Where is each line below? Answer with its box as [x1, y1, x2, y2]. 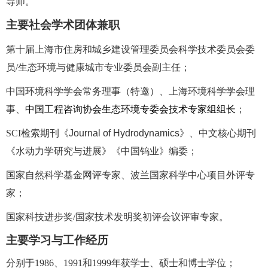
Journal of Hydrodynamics [69, 127, 179, 138]
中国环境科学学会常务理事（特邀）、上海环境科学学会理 [6, 86, 255, 96]
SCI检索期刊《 [6, 127, 69, 138]
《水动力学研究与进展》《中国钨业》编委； [6, 145, 197, 156]
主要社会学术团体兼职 [6, 18, 120, 31]
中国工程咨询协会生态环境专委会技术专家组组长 [25, 103, 236, 114]
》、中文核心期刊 [179, 127, 256, 138]
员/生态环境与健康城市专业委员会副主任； [6, 62, 190, 72]
